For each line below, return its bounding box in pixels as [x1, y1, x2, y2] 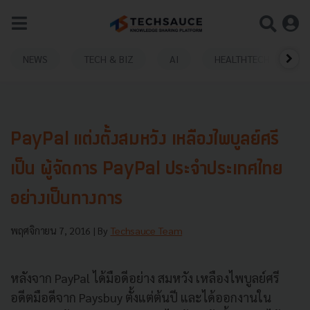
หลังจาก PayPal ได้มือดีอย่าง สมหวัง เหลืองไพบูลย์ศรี [10, 270, 280, 286]
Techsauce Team [110, 224, 183, 237]
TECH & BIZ [84, 52, 134, 65]
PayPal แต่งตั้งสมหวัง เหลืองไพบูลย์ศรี [10, 131, 279, 149]
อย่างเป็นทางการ [10, 190, 123, 209]
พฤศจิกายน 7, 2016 [10, 224, 93, 237]
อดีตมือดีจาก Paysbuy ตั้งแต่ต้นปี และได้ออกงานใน [10, 289, 271, 305]
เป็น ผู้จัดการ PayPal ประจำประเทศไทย [10, 161, 283, 179]
